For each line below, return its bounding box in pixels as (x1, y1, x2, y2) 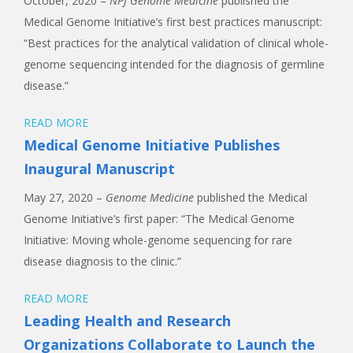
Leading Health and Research (24, 310, 231, 330)
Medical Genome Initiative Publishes (24, 135, 280, 154)
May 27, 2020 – (24, 189, 106, 205)
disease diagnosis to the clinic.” (24, 253, 181, 269)
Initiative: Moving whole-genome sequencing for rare (24, 232, 292, 247)
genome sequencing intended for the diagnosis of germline (24, 56, 325, 72)
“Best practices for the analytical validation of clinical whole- (24, 35, 329, 50)
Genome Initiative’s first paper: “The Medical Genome (24, 210, 295, 226)
